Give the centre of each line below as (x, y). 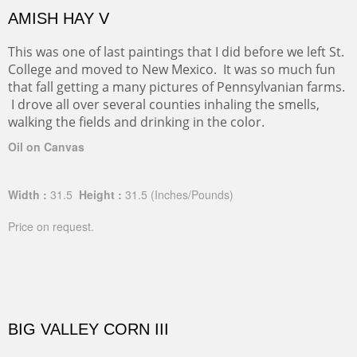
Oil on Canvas (46, 147)
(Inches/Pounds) (192, 195)
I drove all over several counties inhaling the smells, (164, 105)
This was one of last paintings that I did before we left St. (176, 52)
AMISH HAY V (59, 19)
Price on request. (51, 227)
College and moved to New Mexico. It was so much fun (172, 70)
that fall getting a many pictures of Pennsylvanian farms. (177, 87)
